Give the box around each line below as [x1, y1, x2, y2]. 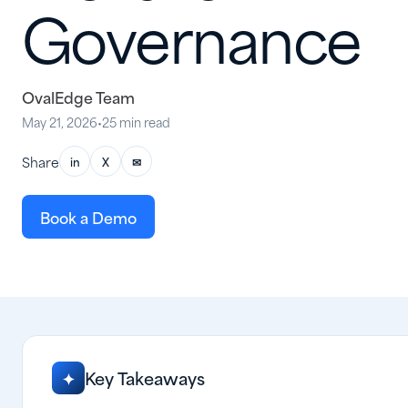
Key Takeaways [85, 364, 205, 391]
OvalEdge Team [22, 85, 135, 108]
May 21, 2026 [22, 112, 97, 131]
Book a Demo [40, 205, 137, 229]
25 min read [102, 112, 170, 131]
